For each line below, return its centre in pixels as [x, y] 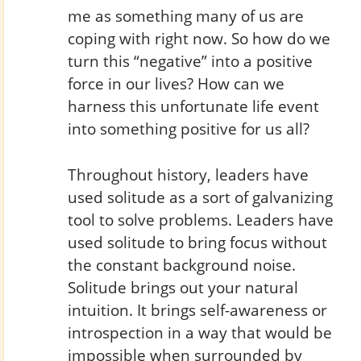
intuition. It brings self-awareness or [197, 309]
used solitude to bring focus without [197, 242]
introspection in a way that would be [199, 332]
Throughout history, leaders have [188, 174]
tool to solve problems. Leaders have [200, 219]
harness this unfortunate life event [193, 106]
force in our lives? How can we [176, 83]
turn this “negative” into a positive [190, 60]
